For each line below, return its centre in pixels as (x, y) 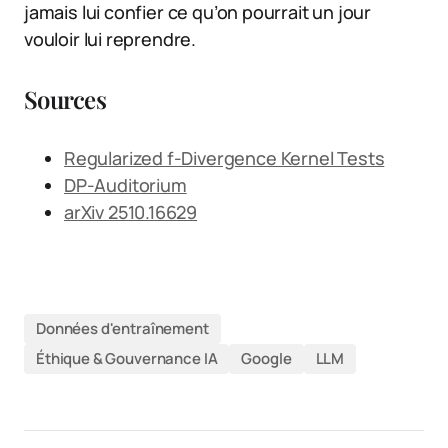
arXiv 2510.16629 (131, 211)
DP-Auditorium (125, 184)
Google (266, 359)
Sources (65, 98)
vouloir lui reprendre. (110, 38)
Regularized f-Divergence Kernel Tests (224, 157)
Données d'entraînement (122, 329)
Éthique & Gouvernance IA (127, 359)
